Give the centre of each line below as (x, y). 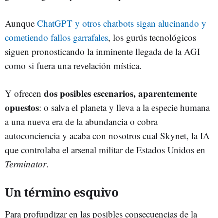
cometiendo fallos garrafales (56, 37)
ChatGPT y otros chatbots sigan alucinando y (122, 23)
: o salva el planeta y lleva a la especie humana (124, 107)
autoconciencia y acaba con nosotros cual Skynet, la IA (107, 135)
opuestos (22, 107)
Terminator (26, 163)
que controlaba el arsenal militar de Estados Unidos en (105, 149)
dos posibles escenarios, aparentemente (120, 93)
